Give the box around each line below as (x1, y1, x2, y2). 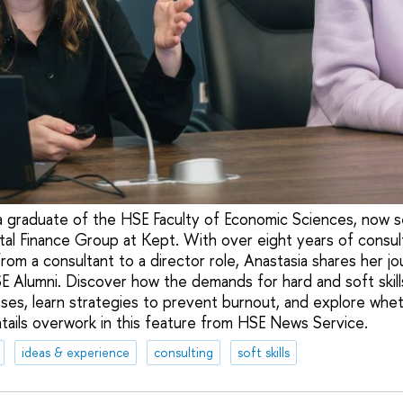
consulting (153, 344, 213, 362)
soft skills (237, 344, 290, 362)
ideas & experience (21, 344, 130, 362)
